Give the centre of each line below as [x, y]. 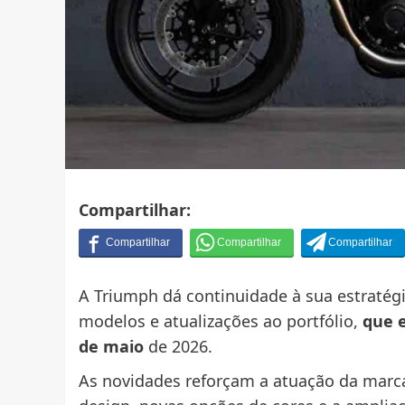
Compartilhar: [135, 210]
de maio [111, 347]
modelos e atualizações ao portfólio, [221, 321]
